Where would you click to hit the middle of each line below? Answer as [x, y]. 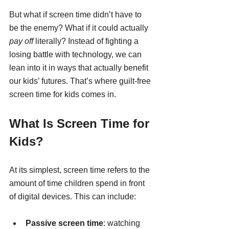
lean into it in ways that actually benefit [80, 68]
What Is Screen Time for [81, 124]
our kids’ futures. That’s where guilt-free [81, 81]
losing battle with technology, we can [76, 55]
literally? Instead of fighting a [87, 41]
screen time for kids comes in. [63, 95]
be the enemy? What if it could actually [80, 28]
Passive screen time [64, 223]
